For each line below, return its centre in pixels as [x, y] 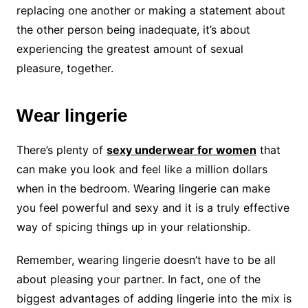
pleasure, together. [66, 68]
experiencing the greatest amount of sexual [130, 49]
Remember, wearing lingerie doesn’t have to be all [146, 260]
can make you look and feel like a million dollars [142, 169]
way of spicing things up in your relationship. [136, 227]
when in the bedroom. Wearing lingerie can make [143, 189]
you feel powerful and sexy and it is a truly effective [153, 208]
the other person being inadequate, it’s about [133, 30]
